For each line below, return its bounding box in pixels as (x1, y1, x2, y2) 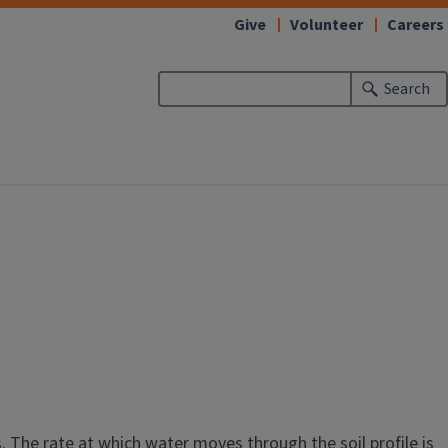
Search (384, 78, 431, 100)
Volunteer (290, 14, 363, 36)
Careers (387, 14, 444, 36)
